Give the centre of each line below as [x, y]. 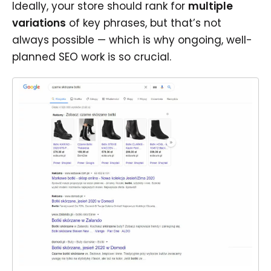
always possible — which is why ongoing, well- [132, 40]
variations [39, 23]
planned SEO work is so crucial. [92, 57]
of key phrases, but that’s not [144, 23]
